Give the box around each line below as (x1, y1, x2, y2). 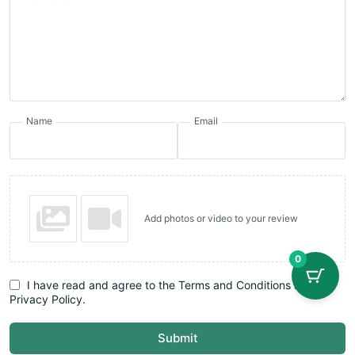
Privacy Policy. (10, 292, 86, 306)
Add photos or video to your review (144, 212, 298, 224)
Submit (157, 330, 198, 345)
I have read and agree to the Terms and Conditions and (27, 277, 314, 292)
